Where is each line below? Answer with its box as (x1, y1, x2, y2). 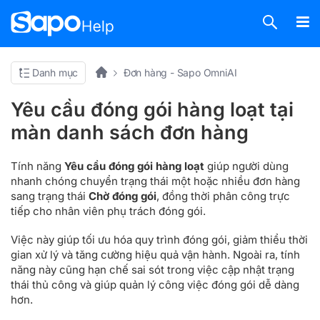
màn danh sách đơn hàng (11, 121, 249, 144)
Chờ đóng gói (89, 189, 156, 203)
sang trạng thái (11, 189, 89, 203)
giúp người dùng (204, 159, 289, 173)
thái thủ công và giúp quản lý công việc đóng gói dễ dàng (11, 277, 299, 291)
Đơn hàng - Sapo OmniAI (123, 66, 237, 79)
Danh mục (29, 66, 79, 79)
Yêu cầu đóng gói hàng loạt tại (11, 98, 294, 121)
